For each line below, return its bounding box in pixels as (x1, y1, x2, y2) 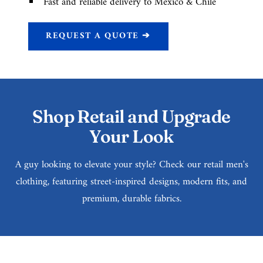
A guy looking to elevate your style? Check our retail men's (15, 156, 248, 174)
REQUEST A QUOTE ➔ (46, 28, 151, 45)
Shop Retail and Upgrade (32, 106, 231, 128)
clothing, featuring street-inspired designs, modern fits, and (16, 173, 247, 191)
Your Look (89, 126, 174, 148)
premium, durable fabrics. (82, 190, 181, 208)
